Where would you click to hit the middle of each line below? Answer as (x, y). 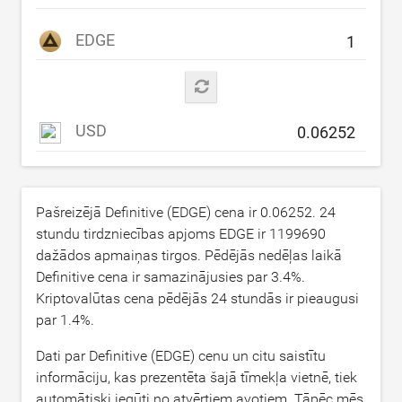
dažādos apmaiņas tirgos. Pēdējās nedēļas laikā (189, 255)
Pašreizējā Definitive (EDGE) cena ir (148, 212)
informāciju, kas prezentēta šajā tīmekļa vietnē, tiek (197, 377)
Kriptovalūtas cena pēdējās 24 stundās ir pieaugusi (197, 298)
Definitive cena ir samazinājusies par (153, 276)
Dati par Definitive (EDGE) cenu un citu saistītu (181, 355)
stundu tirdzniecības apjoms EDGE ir (153, 233)
